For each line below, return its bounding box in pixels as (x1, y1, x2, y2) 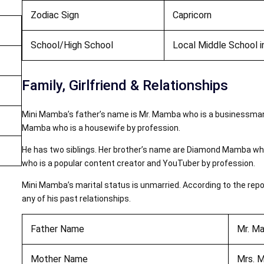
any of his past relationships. (22, 193, 131, 203)
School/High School (30, 39, 113, 51)
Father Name (30, 223, 84, 235)
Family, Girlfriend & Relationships (22, 77, 229, 94)
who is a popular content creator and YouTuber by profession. (22, 158, 256, 168)
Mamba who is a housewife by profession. (22, 123, 181, 133)
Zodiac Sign (30, 9, 79, 21)
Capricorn (172, 9, 212, 21)
